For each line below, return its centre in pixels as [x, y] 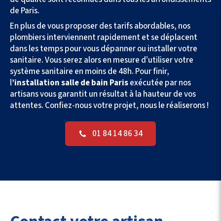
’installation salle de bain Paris [70, 83]
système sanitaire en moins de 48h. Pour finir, [90, 72]
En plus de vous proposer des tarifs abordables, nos [100, 26]
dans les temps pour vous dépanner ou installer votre [104, 49]
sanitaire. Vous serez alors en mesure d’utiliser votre [102, 60]
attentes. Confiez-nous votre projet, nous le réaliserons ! [109, 106]
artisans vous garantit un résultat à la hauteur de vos [103, 94]
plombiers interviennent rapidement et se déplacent [104, 38]
